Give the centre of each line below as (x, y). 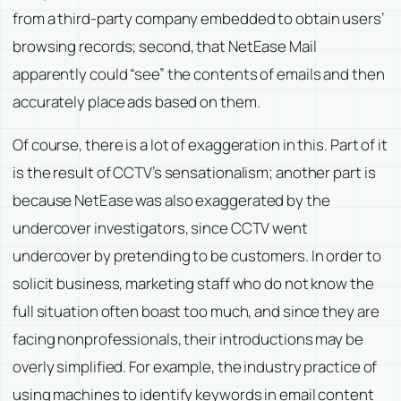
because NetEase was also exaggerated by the (171, 200)
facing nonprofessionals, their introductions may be (188, 338)
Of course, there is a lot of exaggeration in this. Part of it (200, 144)
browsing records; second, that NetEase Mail (165, 46)
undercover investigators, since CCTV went (160, 227)
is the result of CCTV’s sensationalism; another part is (194, 172)
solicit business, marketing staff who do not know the (193, 283)
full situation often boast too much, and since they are (196, 311)
